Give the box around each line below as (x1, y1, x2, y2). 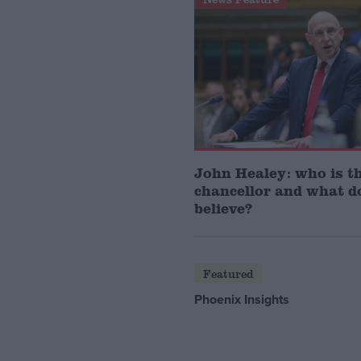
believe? (194, 198, 253, 218)
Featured (202, 265, 254, 281)
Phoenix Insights (194, 289, 290, 309)
